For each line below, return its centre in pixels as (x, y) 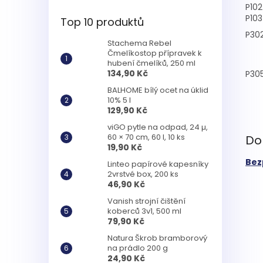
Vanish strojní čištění (146, 201)
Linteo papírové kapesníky (158, 164)
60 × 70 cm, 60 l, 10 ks (146, 137)
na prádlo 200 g (138, 248)
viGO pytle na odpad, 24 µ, (158, 127)
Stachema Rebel (139, 43)
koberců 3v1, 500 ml (144, 211)
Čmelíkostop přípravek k (155, 53)
